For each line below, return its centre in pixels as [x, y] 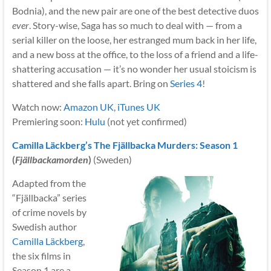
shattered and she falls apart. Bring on [91, 83]
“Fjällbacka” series [49, 197]
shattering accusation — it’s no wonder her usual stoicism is [134, 68]
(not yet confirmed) [146, 121]
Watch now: [38, 106]
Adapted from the [49, 183]
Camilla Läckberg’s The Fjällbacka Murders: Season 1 [125, 145]
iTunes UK [139, 106]
